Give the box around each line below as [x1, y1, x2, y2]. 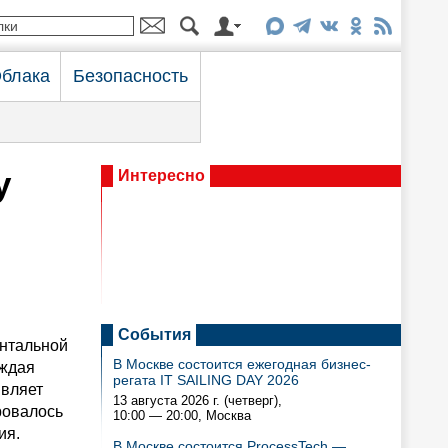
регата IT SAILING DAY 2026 [113, 372, 299, 388]
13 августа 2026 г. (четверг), [113, 393, 282, 408]
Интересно [118, 167, 205, 184]
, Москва [198, 408, 251, 423]
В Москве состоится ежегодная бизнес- [113, 356, 371, 372]
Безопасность [73, 66, 188, 86]
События [118, 326, 191, 343]
